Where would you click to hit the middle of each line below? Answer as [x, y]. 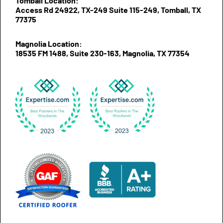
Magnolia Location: [49, 43]
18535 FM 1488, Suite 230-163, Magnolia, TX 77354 [103, 53]
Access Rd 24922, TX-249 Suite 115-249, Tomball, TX [108, 9]
